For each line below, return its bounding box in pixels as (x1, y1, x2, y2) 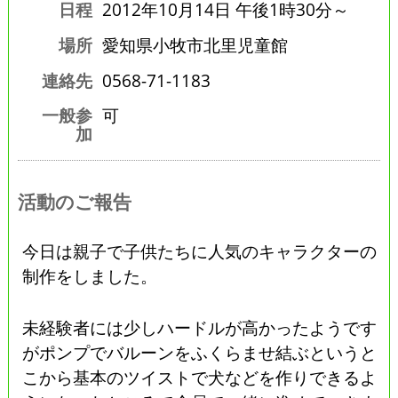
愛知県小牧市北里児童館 (101, 34, 288, 57)
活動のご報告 (17, 188, 131, 214)
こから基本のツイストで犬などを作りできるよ (22, 365, 378, 388)
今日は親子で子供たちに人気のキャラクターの (22, 239, 378, 262)
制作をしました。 (22, 264, 158, 287)
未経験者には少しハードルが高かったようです (22, 315, 378, 338)
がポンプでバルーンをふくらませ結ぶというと (22, 340, 378, 363)
